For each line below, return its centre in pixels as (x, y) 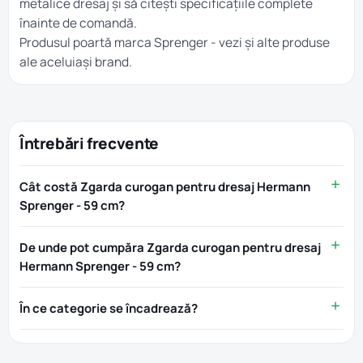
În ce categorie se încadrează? (109, 308)
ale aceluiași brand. (76, 62)
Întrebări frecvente (89, 143)
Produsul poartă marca (87, 42)
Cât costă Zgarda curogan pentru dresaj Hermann (165, 187)
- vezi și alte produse (269, 42)
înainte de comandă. (78, 23)
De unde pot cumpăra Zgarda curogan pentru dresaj (170, 248)
